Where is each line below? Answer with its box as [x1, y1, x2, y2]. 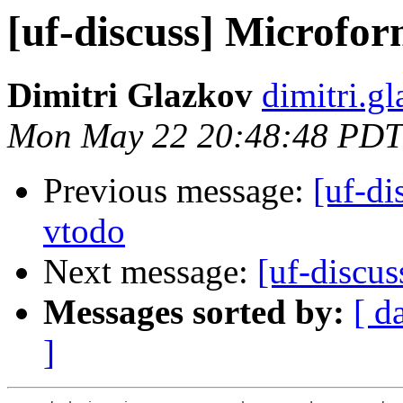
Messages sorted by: [43, 292, 345, 332]
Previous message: [43, 171, 313, 210]
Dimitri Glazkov [7, 76, 253, 115]
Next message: [43, 252, 257, 291]
